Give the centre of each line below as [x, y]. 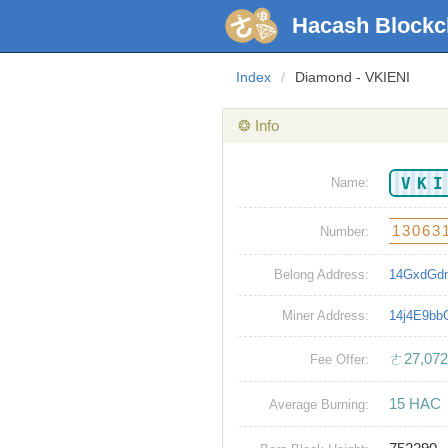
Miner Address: [325, 316]
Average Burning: [319, 405]
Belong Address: [321, 275]
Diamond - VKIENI [352, 77]
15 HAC [415, 404]
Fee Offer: [339, 360]
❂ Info [258, 126]
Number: [344, 232]
